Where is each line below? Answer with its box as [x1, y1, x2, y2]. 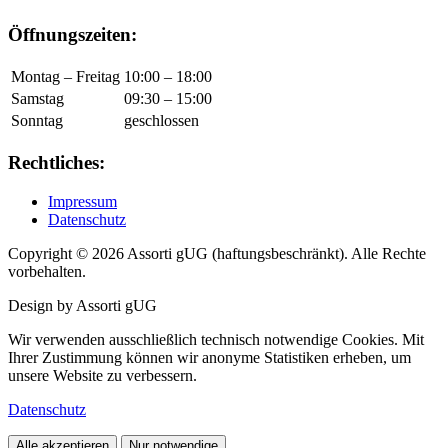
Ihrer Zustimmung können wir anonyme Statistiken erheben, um [8, 348, 411, 366]
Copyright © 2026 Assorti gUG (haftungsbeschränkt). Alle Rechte [8, 244, 426, 262]
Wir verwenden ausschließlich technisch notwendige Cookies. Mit [8, 330, 424, 348]
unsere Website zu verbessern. [8, 366, 197, 384]
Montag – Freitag [11, 68, 120, 86]
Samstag [11, 90, 64, 108]
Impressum [48, 192, 117, 210]
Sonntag [11, 112, 63, 130]
